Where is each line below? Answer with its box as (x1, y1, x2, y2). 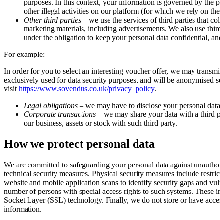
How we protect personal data (4, 137, 155, 150)
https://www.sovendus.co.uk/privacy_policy (19, 84, 154, 93)
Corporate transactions (24, 110, 96, 118)
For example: (4, 50, 45, 58)
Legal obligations (24, 101, 78, 110)
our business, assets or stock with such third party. (24, 119, 177, 127)
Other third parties (24, 16, 81, 24)
